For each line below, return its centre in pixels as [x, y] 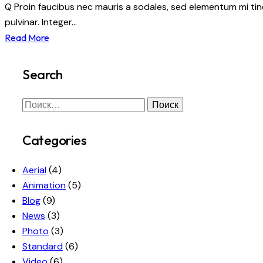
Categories [54, 140]
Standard [43, 247]
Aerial [34, 170]
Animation [44, 186]
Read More [27, 38]
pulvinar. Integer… [41, 22]
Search [42, 75]
